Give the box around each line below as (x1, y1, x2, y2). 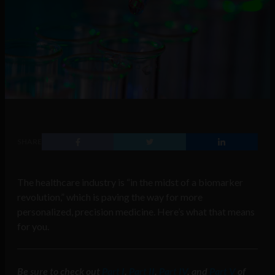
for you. (17, 220, 49, 233)
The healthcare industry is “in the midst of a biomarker (17, 176, 243, 188)
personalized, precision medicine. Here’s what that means (17, 206, 255, 218)
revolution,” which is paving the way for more (17, 191, 203, 203)
